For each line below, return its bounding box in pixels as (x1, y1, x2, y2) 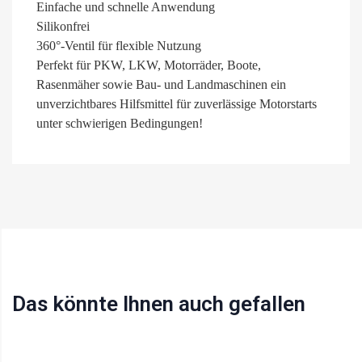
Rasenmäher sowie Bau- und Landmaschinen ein (36, 77, 286, 91)
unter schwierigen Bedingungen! (36, 116, 203, 130)
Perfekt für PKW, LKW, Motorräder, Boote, (36, 57, 261, 72)
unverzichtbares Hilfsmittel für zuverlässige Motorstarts (36, 96, 317, 111)
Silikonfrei (36, 19, 90, 33)
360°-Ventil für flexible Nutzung (36, 38, 201, 53)
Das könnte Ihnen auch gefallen (12, 291, 305, 316)
